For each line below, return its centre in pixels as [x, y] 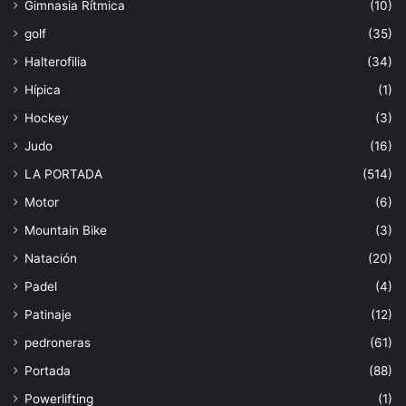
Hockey [47, 118]
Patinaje [48, 315]
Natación [51, 259]
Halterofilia [56, 62]
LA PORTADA [63, 174]
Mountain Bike [66, 231]
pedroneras [58, 343]
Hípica [43, 90]
